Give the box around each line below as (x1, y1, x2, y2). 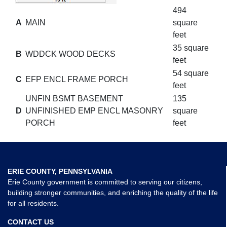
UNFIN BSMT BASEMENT (25, 94, 123, 103)
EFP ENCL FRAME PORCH (25, 75, 128, 84)
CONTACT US (8, 218, 54, 226)
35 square (173, 44, 209, 52)
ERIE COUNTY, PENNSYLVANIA (8, 167, 112, 175)
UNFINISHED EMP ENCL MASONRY (25, 106, 163, 115)
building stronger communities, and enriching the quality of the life (8, 188, 218, 197)
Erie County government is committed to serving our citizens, (8, 178, 202, 186)
